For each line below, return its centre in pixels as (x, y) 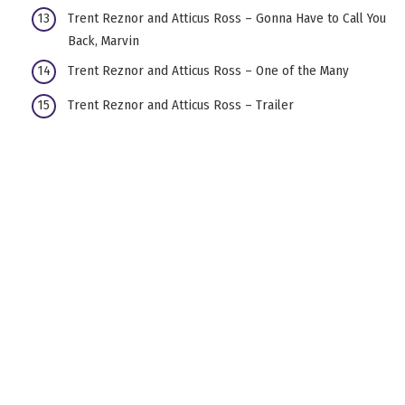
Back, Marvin (104, 40)
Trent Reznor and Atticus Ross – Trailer (181, 104)
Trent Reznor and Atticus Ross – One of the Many (208, 71)
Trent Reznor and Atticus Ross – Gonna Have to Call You (227, 18)
